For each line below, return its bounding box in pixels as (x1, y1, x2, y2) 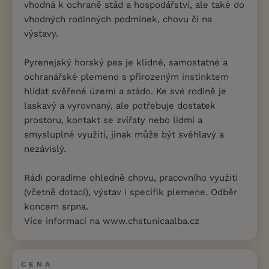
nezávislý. (24, 144, 66, 154)
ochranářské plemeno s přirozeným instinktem (24, 71, 229, 82)
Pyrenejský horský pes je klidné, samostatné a (24, 57, 228, 68)
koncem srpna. (24, 201, 88, 212)
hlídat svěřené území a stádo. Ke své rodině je (24, 86, 226, 97)
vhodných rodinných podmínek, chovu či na (24, 14, 212, 25)
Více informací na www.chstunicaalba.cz (24, 216, 199, 226)
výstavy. (24, 28, 58, 39)
